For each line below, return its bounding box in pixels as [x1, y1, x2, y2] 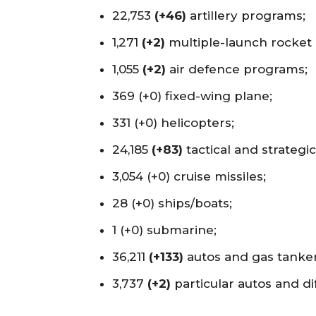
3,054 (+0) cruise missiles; [112, 169, 266, 183]
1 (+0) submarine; [112, 222, 217, 237]
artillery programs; [186, 8, 305, 23]
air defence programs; [166, 61, 308, 76]
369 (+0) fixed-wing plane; [112, 88, 272, 103]
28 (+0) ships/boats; [112, 195, 232, 210]
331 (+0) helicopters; [112, 115, 234, 130]
